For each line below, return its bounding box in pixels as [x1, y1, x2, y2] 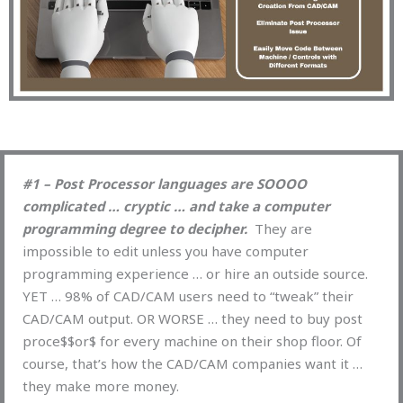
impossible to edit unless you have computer [22, 241, 309, 260]
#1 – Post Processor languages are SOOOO [22, 174, 307, 193]
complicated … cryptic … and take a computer [22, 196, 330, 215]
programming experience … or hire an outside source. [22, 264, 368, 282]
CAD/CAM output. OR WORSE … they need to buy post [22, 309, 363, 327]
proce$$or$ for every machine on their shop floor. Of [22, 331, 362, 350]
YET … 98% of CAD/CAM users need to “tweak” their [22, 286, 354, 305]
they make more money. [22, 376, 179, 395]
